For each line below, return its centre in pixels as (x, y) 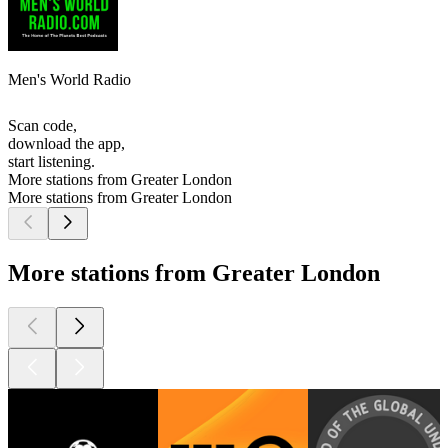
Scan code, (42, 126)
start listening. (51, 162)
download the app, (66, 144)
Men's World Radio (69, 80)
